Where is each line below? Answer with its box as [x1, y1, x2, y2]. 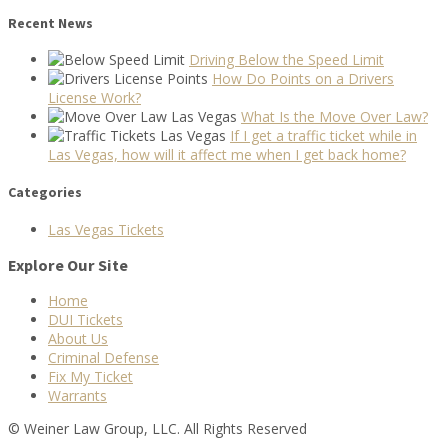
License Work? [48, 88, 141, 108]
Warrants [48, 386, 107, 406]
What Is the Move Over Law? [241, 107, 428, 127]
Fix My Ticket [48, 367, 133, 387]
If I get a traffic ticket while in [230, 126, 417, 146]
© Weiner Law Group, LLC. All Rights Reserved [8, 419, 307, 439]
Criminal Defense [48, 348, 159, 368]
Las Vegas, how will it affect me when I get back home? [48, 145, 406, 165]
